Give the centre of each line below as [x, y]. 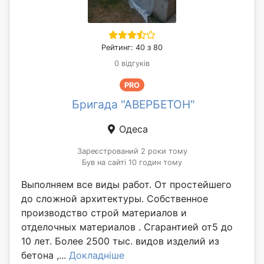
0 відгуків [132, 64]
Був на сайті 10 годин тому [132, 163]
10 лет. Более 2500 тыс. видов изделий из [120, 241]
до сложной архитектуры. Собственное [115, 199]
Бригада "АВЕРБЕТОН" [133, 105]
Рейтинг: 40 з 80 [132, 48]
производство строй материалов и [104, 213]
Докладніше [97, 255]
